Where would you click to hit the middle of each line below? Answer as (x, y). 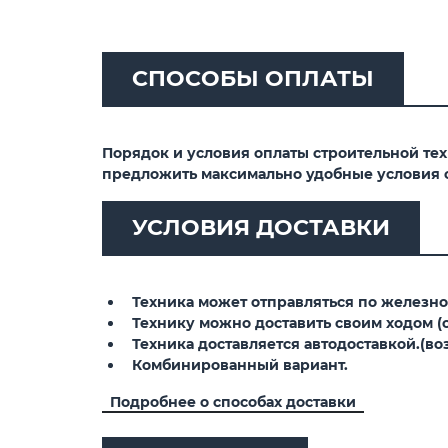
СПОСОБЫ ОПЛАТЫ (253, 78)
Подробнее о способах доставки (233, 401)
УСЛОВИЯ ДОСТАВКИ (261, 227)
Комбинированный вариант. (236, 364)
